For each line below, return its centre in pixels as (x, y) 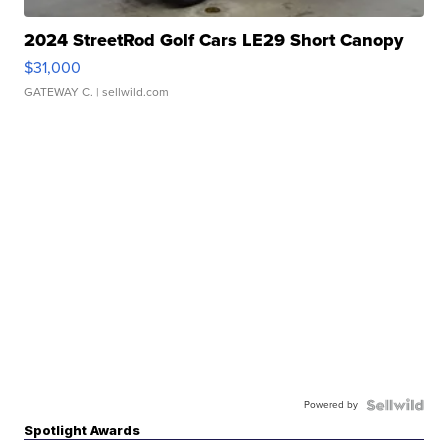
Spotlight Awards (82, 430)
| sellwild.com (131, 92)
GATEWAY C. (59, 92)
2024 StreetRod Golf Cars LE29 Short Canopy (214, 40)
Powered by (330, 405)
